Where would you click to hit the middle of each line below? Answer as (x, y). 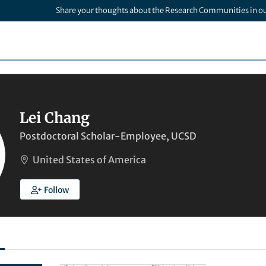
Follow (56, 190)
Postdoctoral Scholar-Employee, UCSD (108, 136)
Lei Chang (55, 118)
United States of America (89, 160)
